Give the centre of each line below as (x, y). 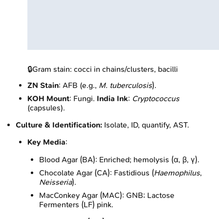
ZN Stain (43, 85)
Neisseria (55, 182)
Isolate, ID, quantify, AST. (146, 125)
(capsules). (46, 108)
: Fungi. (83, 98)
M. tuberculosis (125, 85)
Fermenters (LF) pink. (76, 204)
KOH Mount (48, 98)
